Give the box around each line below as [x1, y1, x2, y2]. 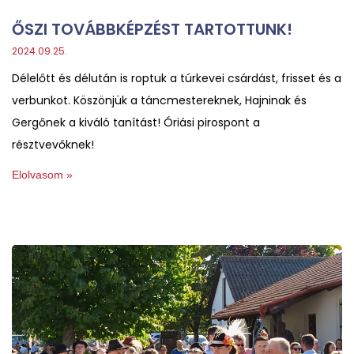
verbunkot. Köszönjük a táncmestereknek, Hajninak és [12, 92, 307, 108]
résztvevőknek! [12, 136, 94, 153]
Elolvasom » [12, 168, 73, 181]
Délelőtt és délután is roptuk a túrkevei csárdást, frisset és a [12, 70, 341, 86]
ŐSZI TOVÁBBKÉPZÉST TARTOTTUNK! [12, 17, 292, 40]
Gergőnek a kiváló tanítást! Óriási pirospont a [12, 114, 260, 130]
